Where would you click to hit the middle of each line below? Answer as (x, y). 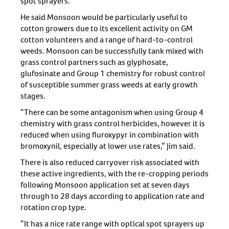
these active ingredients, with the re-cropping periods (114, 174)
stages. (33, 96)
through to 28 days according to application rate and (112, 196)
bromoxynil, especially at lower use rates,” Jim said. (108, 146)
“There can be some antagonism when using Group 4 (112, 112)
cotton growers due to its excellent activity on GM (107, 29)
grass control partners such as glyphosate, (94, 62)
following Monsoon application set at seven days (105, 185)
